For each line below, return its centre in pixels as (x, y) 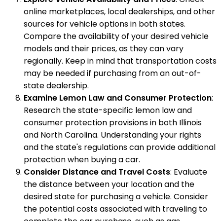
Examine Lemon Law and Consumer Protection (118, 98)
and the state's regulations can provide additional (120, 147)
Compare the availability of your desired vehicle (116, 37)
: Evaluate (189, 172)
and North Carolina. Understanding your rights (112, 135)
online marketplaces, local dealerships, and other (119, 12)
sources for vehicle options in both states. (105, 24)
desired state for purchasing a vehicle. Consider (116, 197)
